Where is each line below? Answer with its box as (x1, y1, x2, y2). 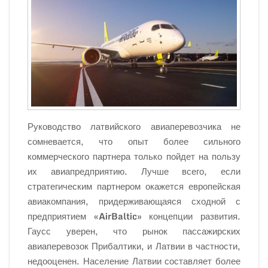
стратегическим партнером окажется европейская (28, 179, 240, 194)
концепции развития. (141, 209, 241, 224)
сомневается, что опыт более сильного (28, 134, 240, 149)
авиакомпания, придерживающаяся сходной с (28, 194, 240, 209)
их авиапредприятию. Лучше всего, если (28, 164, 240, 179)
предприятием (28, 209, 86, 224)
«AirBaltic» (86, 209, 142, 224)
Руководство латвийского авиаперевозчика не (28, 119, 240, 134)
